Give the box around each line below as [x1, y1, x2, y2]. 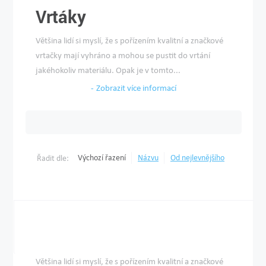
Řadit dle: [37, 153, 69, 163]
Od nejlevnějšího [170, 153, 224, 163]
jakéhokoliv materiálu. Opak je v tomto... [36, 65, 181, 75]
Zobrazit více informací [96, 83, 176, 93]
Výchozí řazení [78, 153, 126, 163]
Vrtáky [36, 5, 87, 28]
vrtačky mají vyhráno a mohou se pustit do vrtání [36, 50, 211, 61]
